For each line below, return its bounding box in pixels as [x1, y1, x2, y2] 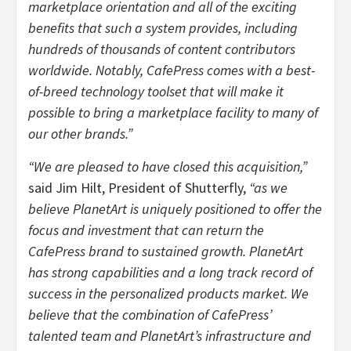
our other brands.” [28, 124, 132, 143]
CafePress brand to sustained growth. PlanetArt [28, 241, 303, 260]
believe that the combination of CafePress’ [28, 305, 272, 324]
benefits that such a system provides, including [28, 18, 298, 37]
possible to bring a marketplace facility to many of [28, 103, 318, 121]
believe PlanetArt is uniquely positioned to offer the [28, 199, 322, 218]
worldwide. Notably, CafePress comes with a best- [28, 60, 315, 79]
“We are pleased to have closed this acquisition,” [28, 157, 307, 175]
